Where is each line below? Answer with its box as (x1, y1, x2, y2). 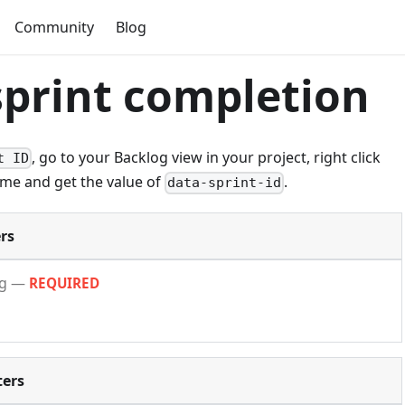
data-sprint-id (167, 174, 282, 192)
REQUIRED (29, 274, 100, 293)
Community (14, 17, 94, 37)
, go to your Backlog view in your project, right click (32, 147, 381, 167)
